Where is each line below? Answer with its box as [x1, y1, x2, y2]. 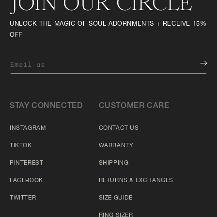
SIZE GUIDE [98, 195, 133, 201]
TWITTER [10, 195, 36, 201]
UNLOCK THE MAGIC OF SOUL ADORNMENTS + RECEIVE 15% [10, 21, 207, 28]
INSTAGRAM [10, 125, 46, 132]
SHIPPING [98, 160, 129, 167]
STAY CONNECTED [10, 102, 83, 110]
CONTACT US [98, 125, 139, 132]
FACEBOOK [10, 178, 43, 184]
